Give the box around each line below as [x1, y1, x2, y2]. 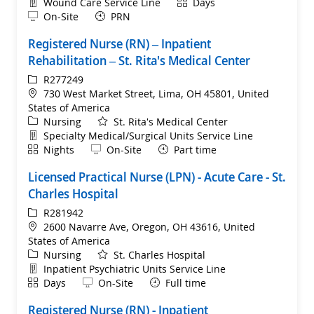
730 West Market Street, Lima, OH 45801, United [43, 86, 269, 100]
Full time [165, 275, 206, 289]
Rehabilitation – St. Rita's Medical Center [28, 51, 250, 69]
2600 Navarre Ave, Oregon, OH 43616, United [43, 219, 255, 233]
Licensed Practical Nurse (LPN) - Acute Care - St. [28, 168, 286, 185]
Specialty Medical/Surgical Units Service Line [43, 128, 253, 142]
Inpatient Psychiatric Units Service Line [43, 261, 226, 275]
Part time [174, 142, 217, 156]
